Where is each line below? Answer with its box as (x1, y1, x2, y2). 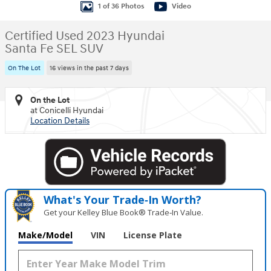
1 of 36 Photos (97, 1, 145, 11)
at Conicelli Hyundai (30, 105, 103, 116)
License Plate (123, 229, 182, 241)
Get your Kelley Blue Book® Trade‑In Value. (44, 207, 204, 218)
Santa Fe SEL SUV (5, 41, 103, 57)
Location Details (30, 115, 90, 126)
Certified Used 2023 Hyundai (5, 28, 165, 44)
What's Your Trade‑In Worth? (44, 192, 202, 207)
